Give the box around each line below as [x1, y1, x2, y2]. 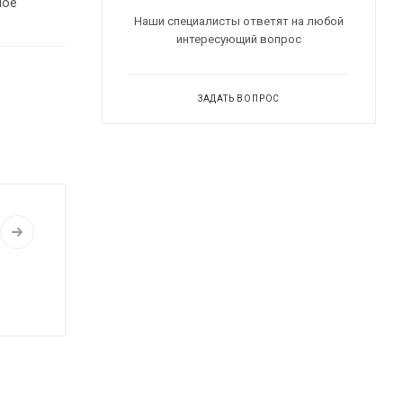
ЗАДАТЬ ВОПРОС [197, 93, 281, 103]
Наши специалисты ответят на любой [134, 13, 344, 28]
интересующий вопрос [176, 31, 301, 46]
